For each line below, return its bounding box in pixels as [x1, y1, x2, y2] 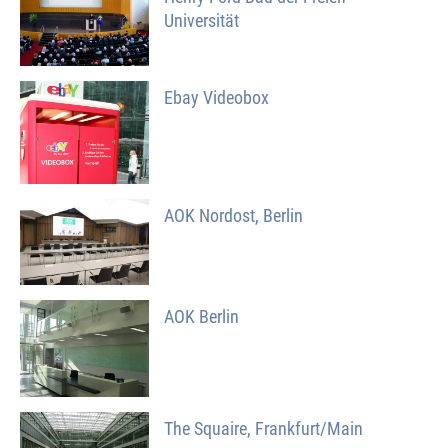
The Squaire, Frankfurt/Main [164, 418, 364, 440]
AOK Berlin [164, 306, 240, 328]
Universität [164, 10, 240, 32]
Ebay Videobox [164, 86, 270, 108]
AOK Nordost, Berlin [164, 205, 304, 227]
